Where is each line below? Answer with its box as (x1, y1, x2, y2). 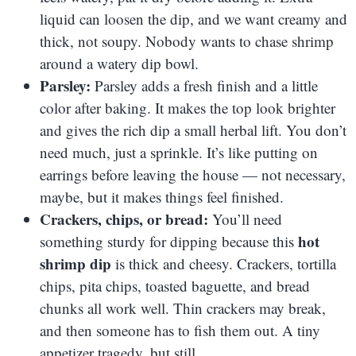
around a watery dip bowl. (40, 52, 199, 73)
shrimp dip (40, 252, 111, 274)
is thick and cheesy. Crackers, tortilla (111, 253, 336, 273)
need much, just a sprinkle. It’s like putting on (40, 141, 318, 162)
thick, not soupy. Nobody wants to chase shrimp (40, 30, 334, 51)
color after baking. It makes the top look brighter (40, 97, 335, 118)
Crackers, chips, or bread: (40, 207, 208, 230)
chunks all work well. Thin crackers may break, (40, 297, 326, 318)
